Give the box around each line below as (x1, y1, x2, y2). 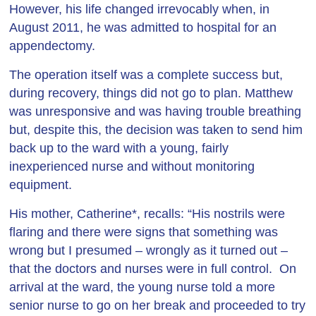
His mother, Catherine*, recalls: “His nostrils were (9, 207, 286, 221)
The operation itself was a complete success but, (9, 68, 284, 82)
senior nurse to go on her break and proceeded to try (9, 298, 306, 312)
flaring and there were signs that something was (9, 225, 279, 239)
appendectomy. (9, 39, 96, 53)
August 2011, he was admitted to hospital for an (9, 20, 277, 35)
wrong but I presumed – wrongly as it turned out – (9, 243, 288, 257)
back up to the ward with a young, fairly (9, 141, 229, 155)
